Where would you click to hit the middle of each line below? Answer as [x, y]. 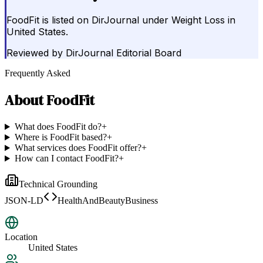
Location [21, 237]
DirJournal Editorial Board [124, 53]
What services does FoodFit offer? [78, 148]
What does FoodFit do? [58, 127]
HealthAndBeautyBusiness [108, 201]
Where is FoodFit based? [60, 137]
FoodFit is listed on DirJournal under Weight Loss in [121, 20]
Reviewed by [35, 53]
